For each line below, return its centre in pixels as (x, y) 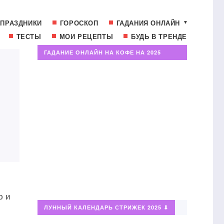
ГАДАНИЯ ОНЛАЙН (148, 23)
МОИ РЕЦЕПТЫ (86, 36)
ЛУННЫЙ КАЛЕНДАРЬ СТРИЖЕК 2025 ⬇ (106, 207)
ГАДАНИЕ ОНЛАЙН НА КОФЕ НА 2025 (102, 52)
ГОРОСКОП (79, 23)
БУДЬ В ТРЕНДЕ (159, 36)
